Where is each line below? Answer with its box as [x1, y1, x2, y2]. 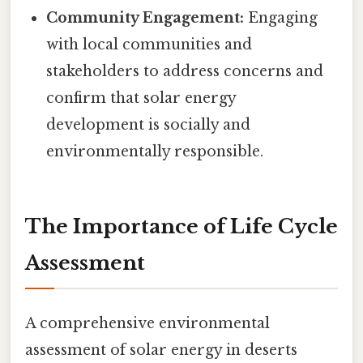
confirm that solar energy [46, 88, 237, 107]
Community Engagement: [46, 8, 245, 27]
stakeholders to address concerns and [46, 62, 324, 80]
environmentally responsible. [46, 142, 264, 160]
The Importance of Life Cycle [25, 214, 338, 238]
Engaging [244, 8, 318, 27]
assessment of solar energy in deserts [25, 340, 297, 359]
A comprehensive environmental [25, 314, 270, 332]
